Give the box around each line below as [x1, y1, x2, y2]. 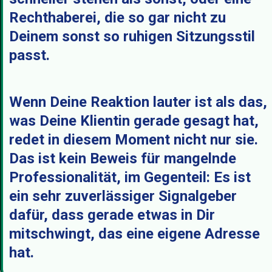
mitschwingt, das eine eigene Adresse [9, 225, 260, 242]
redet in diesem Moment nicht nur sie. [9, 131, 258, 148]
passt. [9, 47, 50, 64]
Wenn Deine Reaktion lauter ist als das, [9, 93, 267, 110]
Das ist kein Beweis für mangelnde [9, 150, 236, 167]
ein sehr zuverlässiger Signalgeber [9, 188, 237, 205]
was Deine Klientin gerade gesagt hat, [9, 112, 259, 129]
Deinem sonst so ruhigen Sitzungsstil [9, 28, 255, 45]
